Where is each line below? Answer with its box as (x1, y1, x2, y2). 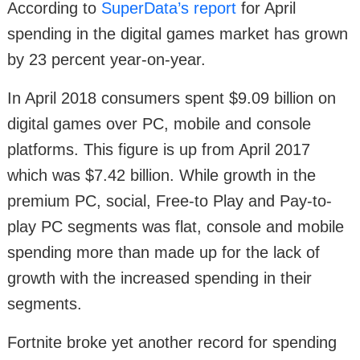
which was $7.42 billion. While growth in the (7, 166, 316, 185)
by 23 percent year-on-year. (7, 51, 206, 69)
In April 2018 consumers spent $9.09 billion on (7, 89, 336, 108)
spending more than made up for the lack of (7, 243, 320, 262)
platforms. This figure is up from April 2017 (7, 141, 310, 159)
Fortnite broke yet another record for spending (7, 333, 337, 352)
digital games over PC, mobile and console (7, 115, 311, 133)
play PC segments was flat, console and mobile (7, 218, 344, 236)
